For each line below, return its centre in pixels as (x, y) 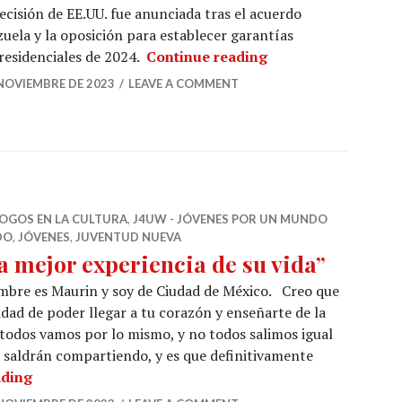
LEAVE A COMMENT (184, 83)
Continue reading (207, 57)
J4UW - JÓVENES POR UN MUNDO (230, 219)
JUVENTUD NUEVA (128, 237)
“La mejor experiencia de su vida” (150, 376)
